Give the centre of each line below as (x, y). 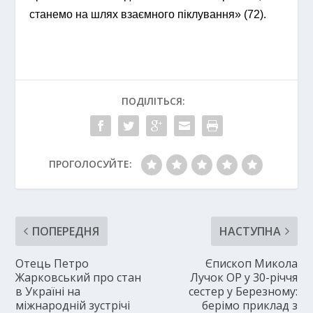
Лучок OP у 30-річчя (243, 277)
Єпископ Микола (251, 263)
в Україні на (48, 291)
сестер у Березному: (243, 291)
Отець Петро (52, 263)
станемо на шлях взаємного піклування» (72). (148, 14)
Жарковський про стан (79, 277)
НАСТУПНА (250, 231)
